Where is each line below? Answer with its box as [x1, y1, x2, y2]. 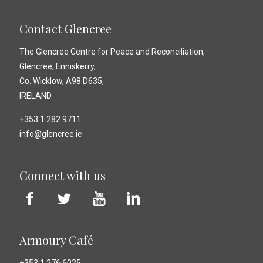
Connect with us [19, 167, 106, 183]
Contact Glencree [19, 21, 112, 36]
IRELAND [19, 91, 52, 100]
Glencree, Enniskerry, [19, 62, 96, 71]
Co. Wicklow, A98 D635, [19, 76, 104, 86]
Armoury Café [19, 232, 93, 248]
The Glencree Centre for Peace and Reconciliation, [19, 47, 205, 56]
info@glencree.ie [19, 129, 82, 139]
